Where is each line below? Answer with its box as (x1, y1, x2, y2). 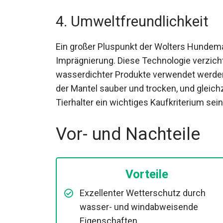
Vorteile (125, 167, 168, 182)
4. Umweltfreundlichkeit (56, 13, 209, 30)
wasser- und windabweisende (80, 202, 198, 213)
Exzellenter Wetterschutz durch (80, 188, 206, 199)
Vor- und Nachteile (56, 124, 200, 145)
